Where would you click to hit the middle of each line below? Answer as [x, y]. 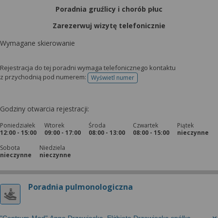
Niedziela [52, 148]
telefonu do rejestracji [142, 81]
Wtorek [54, 125]
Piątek [185, 125]
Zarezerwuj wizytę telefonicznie [109, 26]
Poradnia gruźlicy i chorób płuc [109, 9]
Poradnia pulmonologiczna [81, 187]
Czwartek [145, 125]
